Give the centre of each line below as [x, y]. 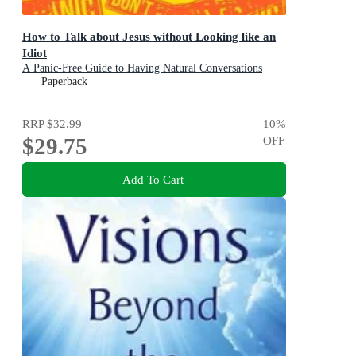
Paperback [64, 81]
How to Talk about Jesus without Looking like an [149, 36]
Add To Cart [153, 180]
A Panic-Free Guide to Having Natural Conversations [142, 68]
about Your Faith [60, 81]
